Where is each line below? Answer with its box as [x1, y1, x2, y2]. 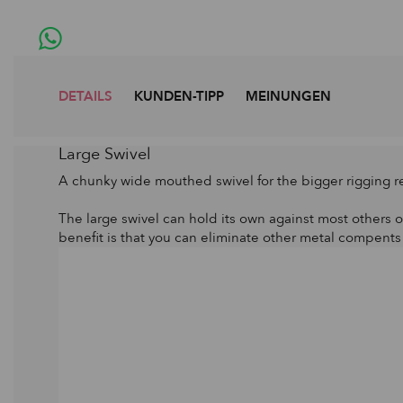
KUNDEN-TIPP [134, 86, 224, 105]
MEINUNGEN [246, 86, 331, 105]
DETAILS [58, 86, 112, 105]
